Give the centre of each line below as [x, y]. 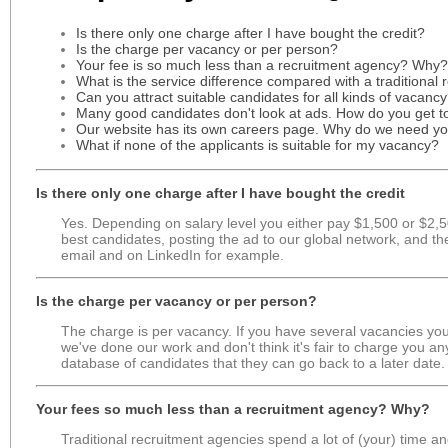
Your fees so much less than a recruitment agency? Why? [233, 408]
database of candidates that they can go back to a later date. [253, 362]
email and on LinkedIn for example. [172, 254]
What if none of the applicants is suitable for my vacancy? [257, 144]
